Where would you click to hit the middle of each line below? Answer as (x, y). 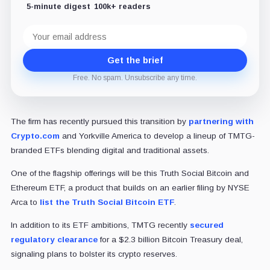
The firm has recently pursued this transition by (99, 122)
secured (206, 225)
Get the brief (135, 61)
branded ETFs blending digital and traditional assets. (110, 151)
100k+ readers (122, 7)
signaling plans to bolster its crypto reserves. (94, 254)
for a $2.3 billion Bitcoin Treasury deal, (170, 240)
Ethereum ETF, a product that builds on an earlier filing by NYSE (130, 188)
